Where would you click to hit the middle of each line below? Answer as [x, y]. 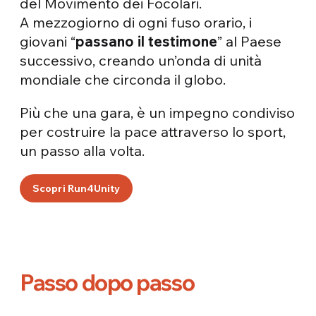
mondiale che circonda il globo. [123, 79]
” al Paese [250, 41]
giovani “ [48, 41]
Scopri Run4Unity [77, 188]
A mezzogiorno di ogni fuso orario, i [136, 22]
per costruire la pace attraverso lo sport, [153, 131]
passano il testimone [147, 41]
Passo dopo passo [107, 282]
